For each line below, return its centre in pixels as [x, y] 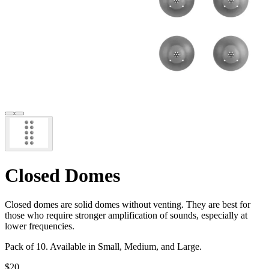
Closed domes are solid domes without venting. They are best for [128, 205]
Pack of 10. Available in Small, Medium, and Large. [103, 247]
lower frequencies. [40, 226]
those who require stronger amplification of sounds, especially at [126, 216]
